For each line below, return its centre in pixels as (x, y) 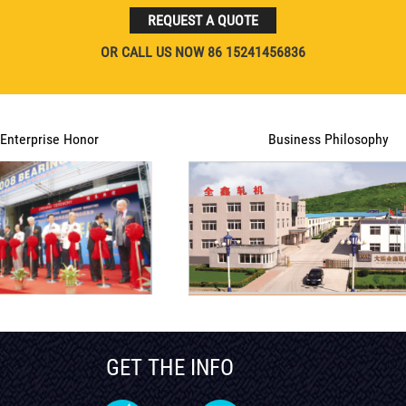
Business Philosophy (328, 139)
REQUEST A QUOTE (203, 20)
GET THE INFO (170, 367)
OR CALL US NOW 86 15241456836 (203, 53)
